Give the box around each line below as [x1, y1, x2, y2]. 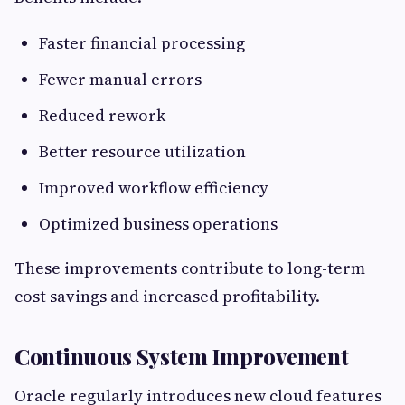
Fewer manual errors [39, 68, 202, 91]
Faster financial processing [39, 32, 245, 55]
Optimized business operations [39, 212, 278, 236]
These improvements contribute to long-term [14, 257, 365, 280]
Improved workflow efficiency [39, 176, 268, 200]
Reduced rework [39, 104, 165, 127]
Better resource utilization [39, 140, 246, 164]
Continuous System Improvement [14, 342, 349, 372]
